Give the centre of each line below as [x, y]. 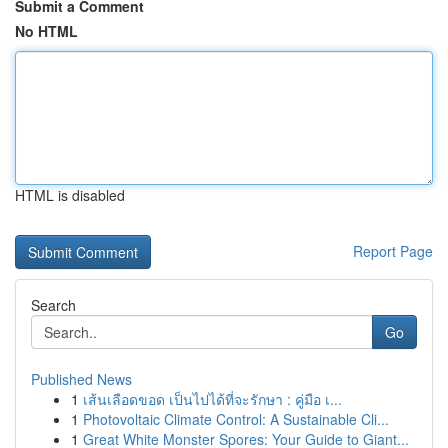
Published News [81, 379]
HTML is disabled [70, 195]
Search [53, 305]
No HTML [46, 31]
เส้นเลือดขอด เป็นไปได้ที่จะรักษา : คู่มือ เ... [212, 399]
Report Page [393, 251]
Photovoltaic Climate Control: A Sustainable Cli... [236, 419]
